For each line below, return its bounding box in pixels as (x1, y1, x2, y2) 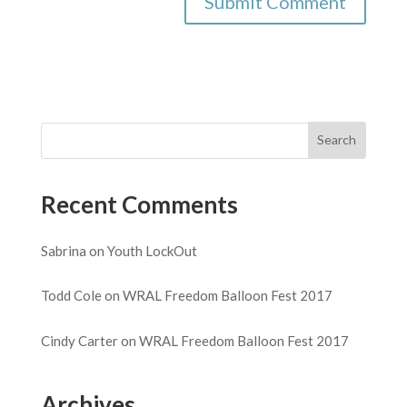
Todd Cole (40, 287, 102, 304)
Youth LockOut (106, 242, 197, 259)
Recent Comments (40, 189, 238, 219)
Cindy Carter (40, 332, 118, 349)
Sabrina (40, 242, 86, 259)
